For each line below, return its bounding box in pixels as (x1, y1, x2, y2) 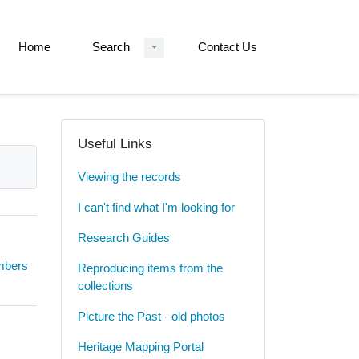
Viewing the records (78, 170, 181, 184)
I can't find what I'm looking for (78, 200, 235, 215)
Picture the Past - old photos (78, 309, 225, 324)
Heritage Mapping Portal (78, 340, 204, 354)
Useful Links (78, 136, 152, 152)
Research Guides (78, 231, 170, 245)
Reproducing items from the (78, 261, 223, 276)
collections (78, 279, 133, 293)
